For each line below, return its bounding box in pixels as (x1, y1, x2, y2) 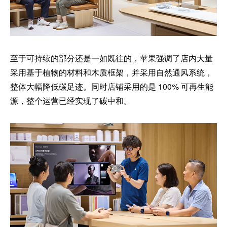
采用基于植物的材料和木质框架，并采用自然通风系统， (10, 66, 213, 78)
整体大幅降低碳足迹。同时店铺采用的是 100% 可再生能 (10, 80, 213, 92)
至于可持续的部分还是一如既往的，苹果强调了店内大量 (10, 52, 213, 64)
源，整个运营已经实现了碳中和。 (10, 94, 132, 106)
